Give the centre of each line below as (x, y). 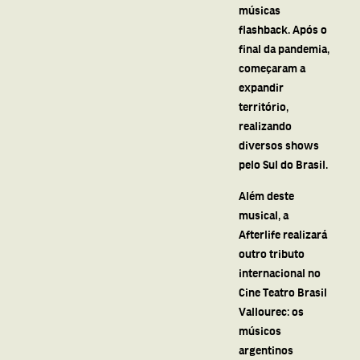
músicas (259, 10)
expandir (261, 87)
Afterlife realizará (282, 233)
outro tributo (271, 253)
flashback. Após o (282, 29)
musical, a (263, 214)
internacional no (279, 272)
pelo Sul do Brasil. (283, 164)
